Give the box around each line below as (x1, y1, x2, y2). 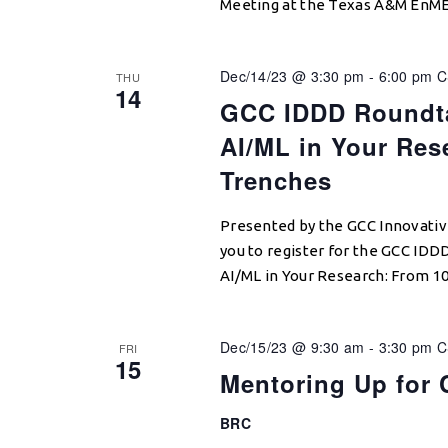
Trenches (219, 162, 332, 197)
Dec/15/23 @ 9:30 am (219, 336, 365, 357)
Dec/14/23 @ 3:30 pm (219, 65, 365, 86)
